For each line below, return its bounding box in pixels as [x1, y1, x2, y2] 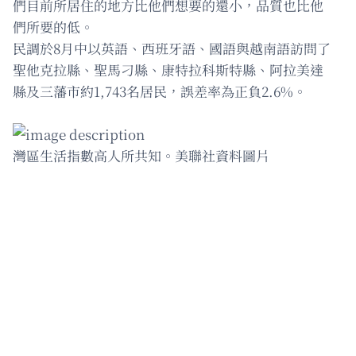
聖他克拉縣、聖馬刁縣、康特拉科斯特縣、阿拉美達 [13, 60, 323, 80]
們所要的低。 [13, 17, 94, 37]
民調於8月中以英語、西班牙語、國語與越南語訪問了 [13, 38, 331, 59]
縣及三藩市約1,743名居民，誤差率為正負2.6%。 [13, 81, 307, 102]
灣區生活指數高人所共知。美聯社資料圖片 [13, 145, 269, 166]
